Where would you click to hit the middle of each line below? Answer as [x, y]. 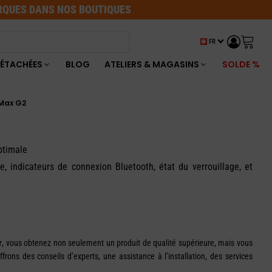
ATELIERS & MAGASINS [152, 64]
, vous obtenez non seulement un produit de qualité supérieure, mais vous [127, 243]
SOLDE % [241, 64]
